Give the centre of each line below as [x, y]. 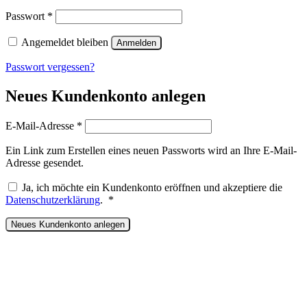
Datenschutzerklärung [53, 199]
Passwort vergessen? [50, 67]
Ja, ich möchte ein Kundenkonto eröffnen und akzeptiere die [152, 187]
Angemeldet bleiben [65, 42]
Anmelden [136, 43]
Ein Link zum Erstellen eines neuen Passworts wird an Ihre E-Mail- [151, 150]
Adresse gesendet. [45, 162]
